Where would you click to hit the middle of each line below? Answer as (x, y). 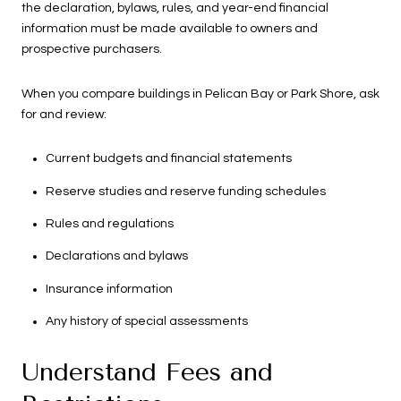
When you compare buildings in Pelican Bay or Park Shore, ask (200, 94)
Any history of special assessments (146, 321)
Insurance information (109, 289)
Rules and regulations (109, 223)
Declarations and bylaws (116, 256)
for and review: (64, 114)
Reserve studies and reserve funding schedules (185, 191)
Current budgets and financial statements (168, 159)
